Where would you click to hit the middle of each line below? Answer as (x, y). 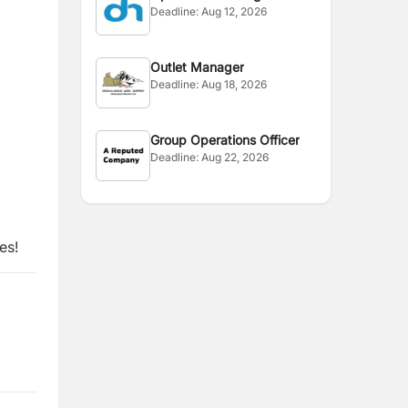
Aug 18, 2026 (235, 84)
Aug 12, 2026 (235, 11)
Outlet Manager (198, 67)
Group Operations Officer (225, 140)
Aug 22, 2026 (235, 157)
